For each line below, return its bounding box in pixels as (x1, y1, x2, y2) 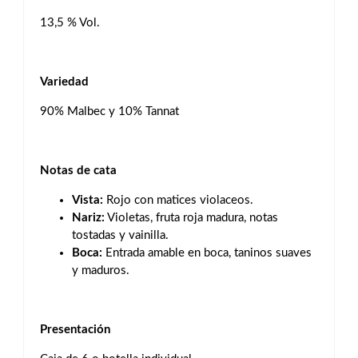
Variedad (40, 76, 89, 88)
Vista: (72, 194, 103, 206)
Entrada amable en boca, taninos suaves (102, 247, 312, 259)
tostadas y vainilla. (72, 229, 169, 241)
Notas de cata (40, 165, 117, 177)
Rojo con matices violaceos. (103, 194, 253, 206)
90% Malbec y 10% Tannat (40, 105, 179, 117)
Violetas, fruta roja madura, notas (105, 212, 278, 224)
